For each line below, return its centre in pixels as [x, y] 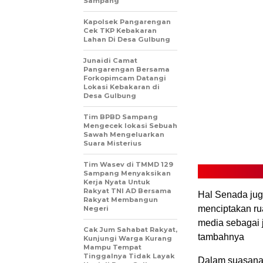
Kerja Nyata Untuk [117, 182]
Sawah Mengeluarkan [124, 135]
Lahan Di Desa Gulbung [127, 40]
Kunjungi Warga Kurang [128, 239]
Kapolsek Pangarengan [127, 22]
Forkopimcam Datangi [125, 78]
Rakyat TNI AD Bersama [127, 191]
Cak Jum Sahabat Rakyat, [130, 230]
